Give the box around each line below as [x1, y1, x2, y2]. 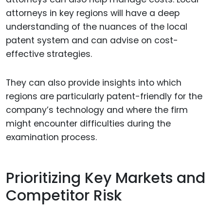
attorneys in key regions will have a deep [6, 7, 180, 19]
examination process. [6, 131, 97, 143]
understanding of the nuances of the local [6, 20, 187, 33]
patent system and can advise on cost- [6, 34, 178, 46]
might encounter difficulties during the [6, 117, 171, 129]
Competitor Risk [6, 185, 122, 206]
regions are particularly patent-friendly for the [6, 90, 202, 102]
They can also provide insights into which [6, 76, 182, 89]
